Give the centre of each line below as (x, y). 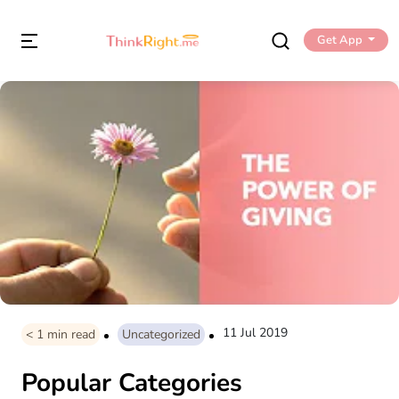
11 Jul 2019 (255, 332)
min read (71, 334)
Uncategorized (161, 334)
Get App (339, 41)
